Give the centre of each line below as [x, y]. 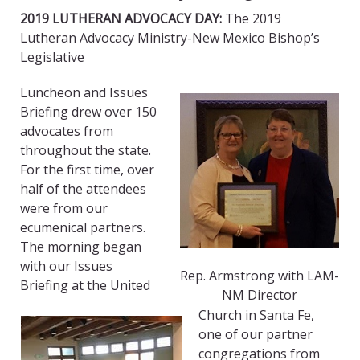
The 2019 [252, 19]
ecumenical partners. [83, 228]
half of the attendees [83, 189]
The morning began [81, 247]
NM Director [260, 295]
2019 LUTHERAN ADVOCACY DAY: [121, 19]
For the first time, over [87, 170]
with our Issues [66, 266]
